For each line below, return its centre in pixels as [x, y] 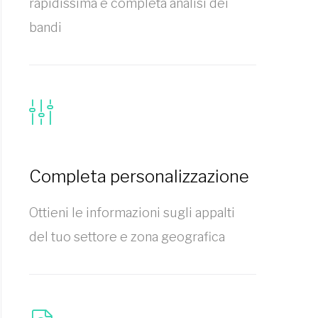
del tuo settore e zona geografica [127, 237]
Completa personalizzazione [139, 176]
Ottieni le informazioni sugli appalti [132, 213]
